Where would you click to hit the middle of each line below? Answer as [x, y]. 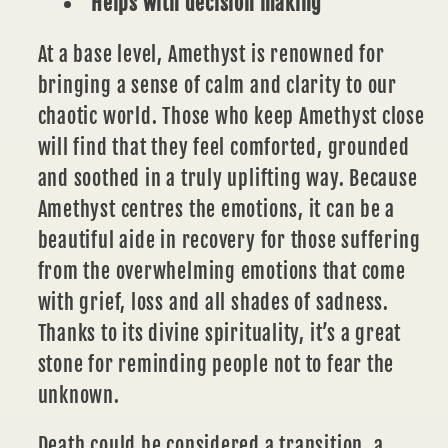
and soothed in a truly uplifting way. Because [227, 178]
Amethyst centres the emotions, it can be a [216, 209]
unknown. [78, 395]
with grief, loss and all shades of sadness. [213, 302]
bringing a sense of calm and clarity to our [217, 85]
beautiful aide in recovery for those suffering [229, 240]
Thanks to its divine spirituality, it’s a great [219, 333]
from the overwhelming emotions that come [221, 271]
